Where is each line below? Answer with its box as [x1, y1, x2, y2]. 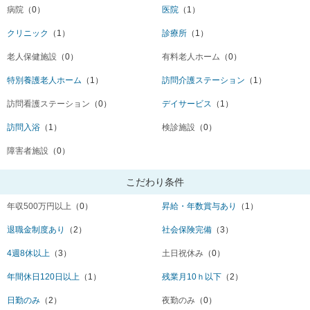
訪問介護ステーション [162, 75, 245, 86]
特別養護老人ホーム [7, 75, 82, 86]
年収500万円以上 [7, 201, 71, 212]
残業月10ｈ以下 [162, 272, 221, 282]
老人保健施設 [7, 52, 57, 62]
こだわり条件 [126, 176, 184, 188]
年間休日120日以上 [7, 272, 80, 282]
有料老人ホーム [162, 52, 220, 62]
